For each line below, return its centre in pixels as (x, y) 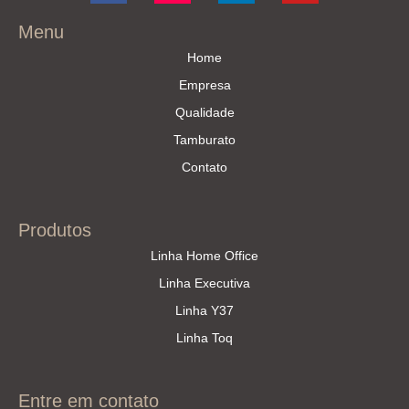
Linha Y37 (204, 311)
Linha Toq (204, 338)
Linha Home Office (204, 256)
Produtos (55, 231)
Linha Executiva (204, 283)
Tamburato (204, 140)
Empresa (204, 85)
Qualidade (204, 113)
